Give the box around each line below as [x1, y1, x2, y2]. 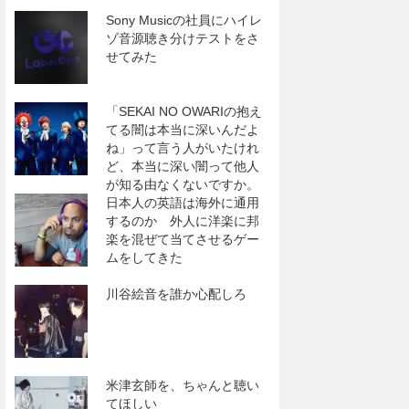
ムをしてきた [106, 250, 183, 265]
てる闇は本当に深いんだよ [106, 122, 259, 137]
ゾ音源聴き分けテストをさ [106, 31, 259, 46]
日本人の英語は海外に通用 [106, 195, 259, 210]
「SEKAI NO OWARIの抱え [106, 104, 262, 119]
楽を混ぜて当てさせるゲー [106, 232, 259, 246]
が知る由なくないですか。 [106, 177, 259, 192]
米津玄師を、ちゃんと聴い [106, 378, 259, 393]
